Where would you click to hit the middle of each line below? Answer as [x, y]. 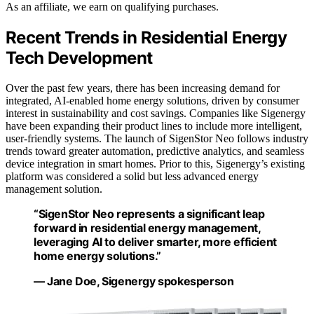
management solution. [54, 189]
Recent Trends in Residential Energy [146, 37]
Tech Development [79, 57]
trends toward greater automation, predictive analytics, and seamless [155, 151]
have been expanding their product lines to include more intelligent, [154, 125]
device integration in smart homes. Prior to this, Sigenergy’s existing [155, 163]
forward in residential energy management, [147, 227]
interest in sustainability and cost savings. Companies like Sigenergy [156, 113]
